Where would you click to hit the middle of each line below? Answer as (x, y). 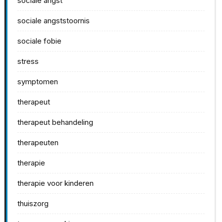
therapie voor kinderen (55, 183)
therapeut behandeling (55, 122)
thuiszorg (33, 204)
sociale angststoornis (54, 21)
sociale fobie (39, 41)
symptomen (38, 82)
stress (28, 61)
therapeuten (38, 143)
